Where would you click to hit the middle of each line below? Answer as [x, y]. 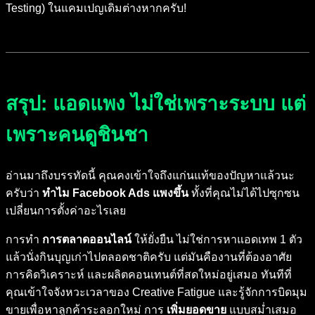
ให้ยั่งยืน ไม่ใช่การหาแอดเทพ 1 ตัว [217, 239]
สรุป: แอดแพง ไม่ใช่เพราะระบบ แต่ [156, 104]
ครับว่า [24, 193]
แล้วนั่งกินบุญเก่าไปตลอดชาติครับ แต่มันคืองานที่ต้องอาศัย [149, 257]
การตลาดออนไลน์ [87, 239]
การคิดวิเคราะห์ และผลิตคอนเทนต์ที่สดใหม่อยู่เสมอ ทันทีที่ [149, 274]
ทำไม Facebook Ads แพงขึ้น [115, 193]
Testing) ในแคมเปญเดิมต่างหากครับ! [96, 8]
